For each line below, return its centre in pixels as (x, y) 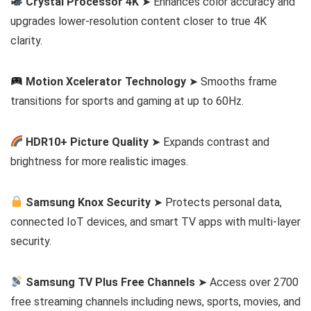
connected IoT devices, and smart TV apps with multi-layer (155, 221)
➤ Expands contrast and (209, 142)
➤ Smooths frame (232, 81)
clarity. (26, 40)
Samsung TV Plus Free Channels (111, 282)
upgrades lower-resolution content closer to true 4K (138, 21)
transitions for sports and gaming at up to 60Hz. (127, 101)
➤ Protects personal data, (217, 202)
